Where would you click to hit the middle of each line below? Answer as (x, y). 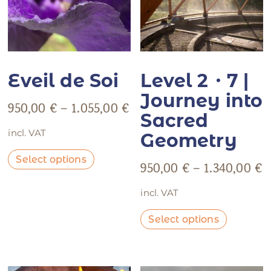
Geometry (189, 140)
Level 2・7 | (195, 80)
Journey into (202, 100)
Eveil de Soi (64, 80)
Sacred (175, 120)
